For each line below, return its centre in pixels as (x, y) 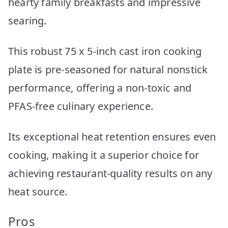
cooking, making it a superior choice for (104, 155)
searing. (27, 20)
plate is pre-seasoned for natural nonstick (108, 69)
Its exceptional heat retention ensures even (112, 136)
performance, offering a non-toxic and (100, 88)
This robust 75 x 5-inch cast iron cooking (105, 51)
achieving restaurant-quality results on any (110, 173)
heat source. (38, 191)
